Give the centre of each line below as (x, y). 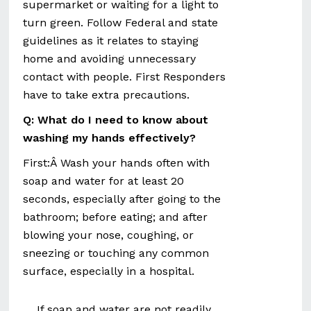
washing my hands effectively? (110, 138)
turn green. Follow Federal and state (121, 23)
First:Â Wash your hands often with (117, 163)
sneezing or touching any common (116, 253)
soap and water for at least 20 (104, 181)
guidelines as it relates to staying (111, 41)
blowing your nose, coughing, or (109, 235)
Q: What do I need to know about (116, 120)
